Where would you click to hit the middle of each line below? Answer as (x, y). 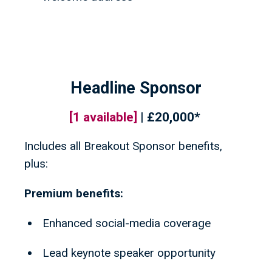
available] (111, 117)
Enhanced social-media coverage (127, 223)
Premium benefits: (74, 194)
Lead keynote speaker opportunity (129, 253)
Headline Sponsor (136, 88)
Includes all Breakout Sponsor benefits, (123, 146)
